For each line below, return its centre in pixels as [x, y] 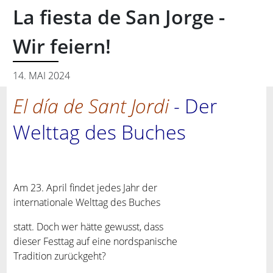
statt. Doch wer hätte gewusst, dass [89, 227]
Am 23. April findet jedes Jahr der [86, 188]
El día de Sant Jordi [91, 106]
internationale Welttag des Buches [88, 202]
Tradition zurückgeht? [60, 256]
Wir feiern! [62, 46]
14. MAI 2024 [42, 76]
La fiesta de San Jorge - [119, 17]
